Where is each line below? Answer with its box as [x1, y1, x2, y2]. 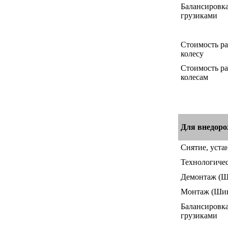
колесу [181, 49, 204, 58]
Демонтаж [181, 172, 218, 181]
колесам [181, 72, 208, 81]
